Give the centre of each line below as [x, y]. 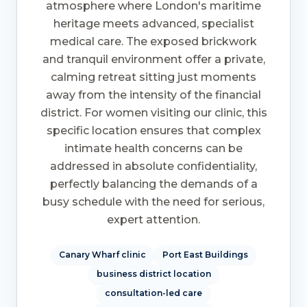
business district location [153, 274]
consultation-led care [153, 293]
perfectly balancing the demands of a [153, 184]
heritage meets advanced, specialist [153, 24]
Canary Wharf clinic [102, 255]
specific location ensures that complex [153, 131]
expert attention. [153, 220]
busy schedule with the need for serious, [153, 202]
